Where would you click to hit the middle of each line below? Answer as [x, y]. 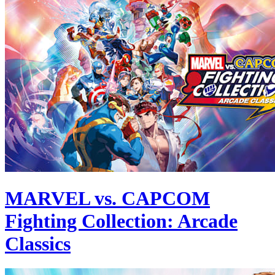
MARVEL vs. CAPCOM [107, 198]
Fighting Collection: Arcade [121, 221]
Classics [38, 243]
